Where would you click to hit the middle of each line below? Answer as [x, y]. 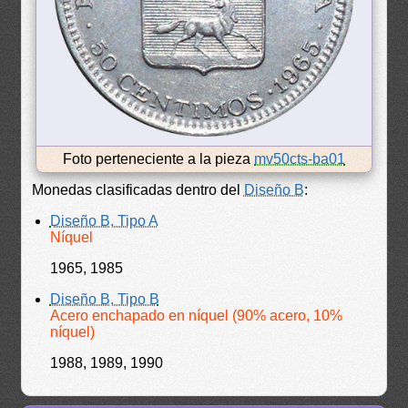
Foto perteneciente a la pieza [158, 158]
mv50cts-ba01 [300, 158]
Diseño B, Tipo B [104, 299]
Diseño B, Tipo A [104, 220]
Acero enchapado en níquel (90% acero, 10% [196, 315]
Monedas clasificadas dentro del [138, 189]
